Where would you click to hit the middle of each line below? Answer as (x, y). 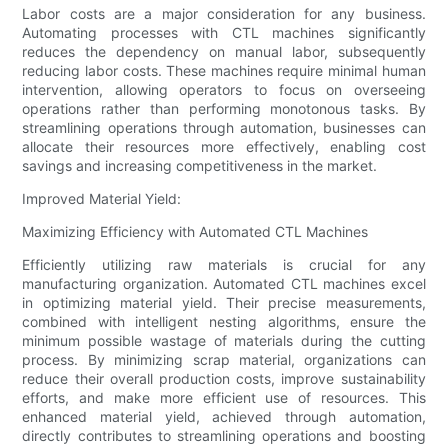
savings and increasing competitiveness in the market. (200, 166)
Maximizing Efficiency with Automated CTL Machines (195, 232)
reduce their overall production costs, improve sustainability (224, 379)
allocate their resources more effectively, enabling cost (224, 147)
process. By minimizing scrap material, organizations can (224, 360)
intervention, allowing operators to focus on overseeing (224, 90)
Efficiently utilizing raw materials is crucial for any (224, 265)
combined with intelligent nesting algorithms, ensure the (224, 322)
